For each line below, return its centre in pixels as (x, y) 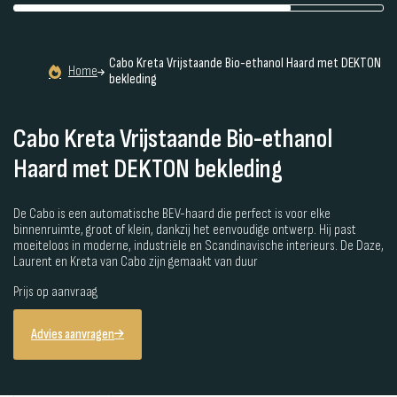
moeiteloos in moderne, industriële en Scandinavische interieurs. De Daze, (198, 245)
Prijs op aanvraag (55, 292)
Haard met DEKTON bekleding (148, 169)
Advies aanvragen (73, 334)
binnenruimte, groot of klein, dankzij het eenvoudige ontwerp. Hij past (185, 230)
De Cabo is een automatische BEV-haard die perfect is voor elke (172, 214)
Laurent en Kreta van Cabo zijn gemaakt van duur (136, 261)
